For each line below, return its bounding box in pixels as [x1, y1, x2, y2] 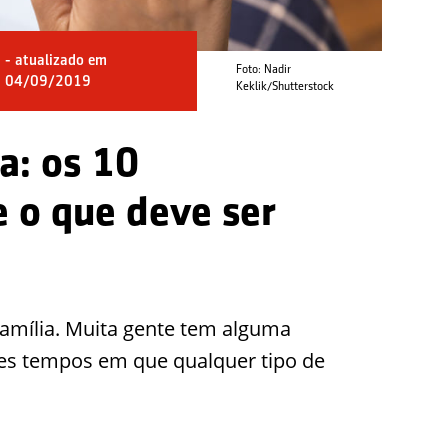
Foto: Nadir [235, 62, 291, 76]
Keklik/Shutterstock [235, 79, 334, 93]
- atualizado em [4, 52, 107, 68]
